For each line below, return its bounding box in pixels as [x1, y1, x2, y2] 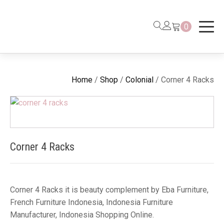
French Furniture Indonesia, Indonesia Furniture [10, 197, 173, 207]
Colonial [125, 75, 153, 84]
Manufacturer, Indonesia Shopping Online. [10, 210, 154, 219]
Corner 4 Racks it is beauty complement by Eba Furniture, [10, 185, 208, 194]
